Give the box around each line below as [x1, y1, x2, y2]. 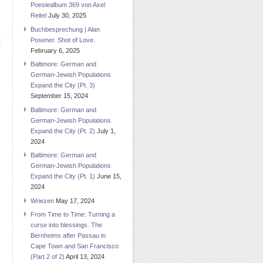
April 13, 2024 [66, 253, 104, 261]
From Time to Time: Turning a [31, 211, 115, 218]
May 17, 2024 [56, 197, 95, 204]
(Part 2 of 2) [31, 253, 65, 261]
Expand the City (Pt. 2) [31, 127, 95, 134]
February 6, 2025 [31, 46, 80, 54]
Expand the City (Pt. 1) [31, 173, 95, 180]
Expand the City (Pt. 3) [31, 82, 95, 89]
